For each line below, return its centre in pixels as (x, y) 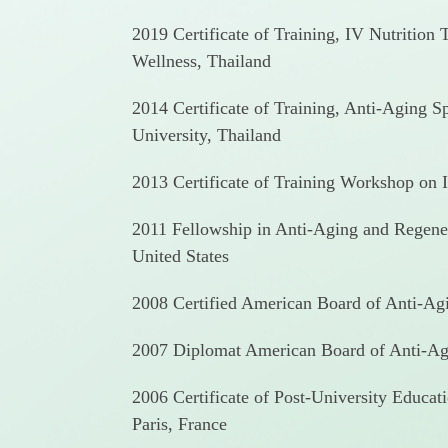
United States (180, 255)
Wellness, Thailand (201, 60)
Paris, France (179, 423)
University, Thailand (206, 134)
